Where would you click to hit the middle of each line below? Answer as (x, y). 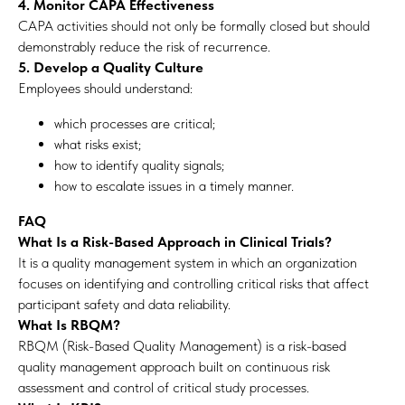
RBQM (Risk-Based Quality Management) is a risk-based (182, 346)
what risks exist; (98, 144)
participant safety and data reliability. (124, 304)
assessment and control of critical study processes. (164, 387)
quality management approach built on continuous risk (174, 367)
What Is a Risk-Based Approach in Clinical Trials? (175, 242)
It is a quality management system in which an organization (188, 263)
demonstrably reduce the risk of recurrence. (144, 47)
